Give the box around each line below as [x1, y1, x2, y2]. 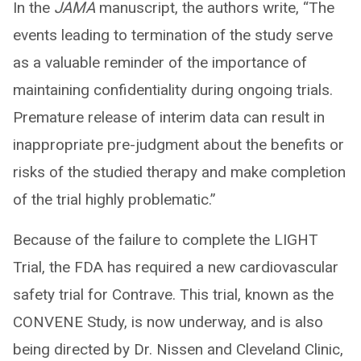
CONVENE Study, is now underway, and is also [13, 312, 323, 331]
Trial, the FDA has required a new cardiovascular [13, 257, 338, 276]
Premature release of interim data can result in [13, 107, 325, 127]
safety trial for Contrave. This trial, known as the [13, 284, 334, 304]
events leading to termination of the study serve [13, 25, 333, 44]
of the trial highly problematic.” [13, 189, 216, 209]
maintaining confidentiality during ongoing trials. [13, 80, 333, 99]
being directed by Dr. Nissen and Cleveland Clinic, [13, 339, 343, 359]
